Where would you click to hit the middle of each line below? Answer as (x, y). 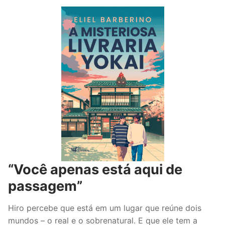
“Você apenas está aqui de (95, 170)
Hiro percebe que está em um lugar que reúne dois (105, 208)
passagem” (45, 186)
